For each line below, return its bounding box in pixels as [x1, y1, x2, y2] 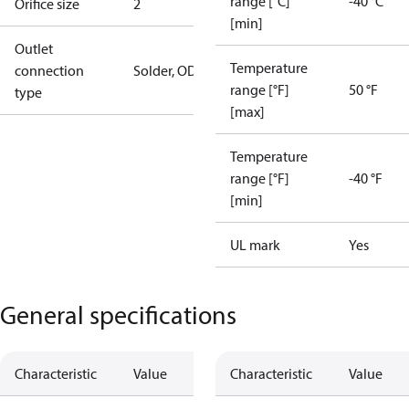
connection [15, 61, 84, 79]
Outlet [15, 39, 53, 58]
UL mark [230, 236, 280, 254]
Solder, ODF [133, 61, 204, 79]
